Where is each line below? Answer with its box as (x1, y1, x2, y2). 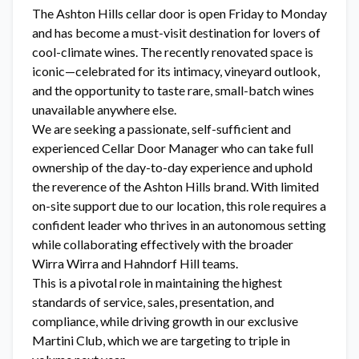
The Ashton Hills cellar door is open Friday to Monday (32, 6, 327, 21)
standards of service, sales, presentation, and (32, 294, 274, 309)
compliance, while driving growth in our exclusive (32, 313, 298, 329)
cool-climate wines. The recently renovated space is (32, 44, 313, 59)
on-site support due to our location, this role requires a (32, 198, 326, 213)
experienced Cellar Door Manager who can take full (32, 140, 313, 155)
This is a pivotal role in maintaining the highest (32, 275, 282, 290)
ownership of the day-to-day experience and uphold (32, 159, 313, 175)
